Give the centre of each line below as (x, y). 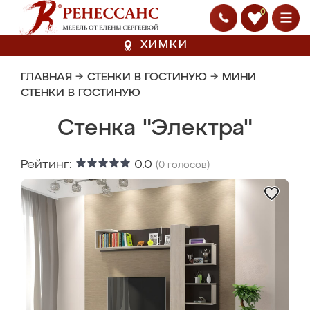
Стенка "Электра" (155, 129)
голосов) (187, 165)
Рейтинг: (48, 165)
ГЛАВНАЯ (46, 77)
